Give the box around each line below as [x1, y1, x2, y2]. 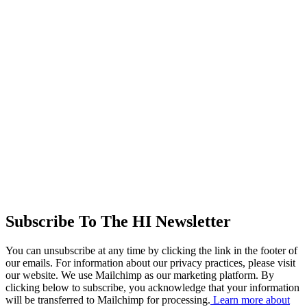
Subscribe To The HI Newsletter [5, 212, 231, 231]
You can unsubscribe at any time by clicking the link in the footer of [5, 245, 297, 257]
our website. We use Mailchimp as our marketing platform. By [5, 269, 274, 282]
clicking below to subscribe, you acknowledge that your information [5, 282, 299, 294]
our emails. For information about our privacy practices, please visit [5, 257, 295, 269]
